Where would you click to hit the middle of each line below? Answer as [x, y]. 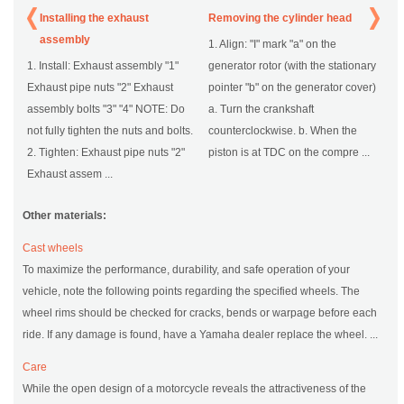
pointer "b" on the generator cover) [292, 88]
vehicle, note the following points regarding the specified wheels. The [191, 292]
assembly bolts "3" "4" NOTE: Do [106, 110]
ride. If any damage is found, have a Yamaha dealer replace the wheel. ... [200, 335]
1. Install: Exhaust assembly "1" [103, 66]
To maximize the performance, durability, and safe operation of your [186, 270]
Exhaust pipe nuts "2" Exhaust [100, 88]
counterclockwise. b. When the [282, 131]
